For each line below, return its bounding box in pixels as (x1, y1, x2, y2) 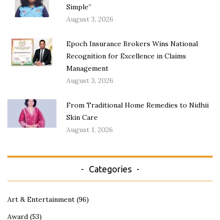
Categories (88, 164, 132, 174)
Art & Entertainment (7, 195, 75, 204)
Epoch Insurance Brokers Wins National (66, 39, 198, 49)
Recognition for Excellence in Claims (66, 52, 186, 61)
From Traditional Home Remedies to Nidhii (66, 101, 209, 110)
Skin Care (66, 113, 98, 122)
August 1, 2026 (66, 125, 113, 135)
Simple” (66, 2, 91, 12)
